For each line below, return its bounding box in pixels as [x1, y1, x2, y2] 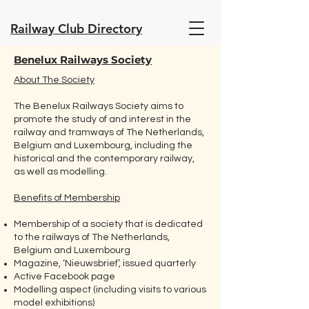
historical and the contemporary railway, [14, 154, 195, 163]
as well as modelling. [14, 167, 107, 177]
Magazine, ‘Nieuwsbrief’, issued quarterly [14, 259, 196, 268]
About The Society [14, 75, 94, 85]
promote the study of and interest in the [14, 114, 191, 124]
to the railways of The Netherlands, [14, 232, 170, 242]
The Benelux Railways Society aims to [14, 101, 183, 111]
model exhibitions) [14, 298, 94, 308]
